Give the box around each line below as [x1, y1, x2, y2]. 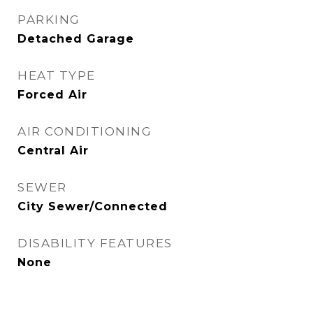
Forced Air [17, 88, 87, 101]
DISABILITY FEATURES [17, 236, 173, 250]
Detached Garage [17, 32, 134, 45]
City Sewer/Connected [17, 200, 168, 213]
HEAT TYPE [17, 68, 96, 82]
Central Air [17, 144, 89, 157]
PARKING [17, 13, 80, 27]
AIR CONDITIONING [17, 124, 152, 138]
